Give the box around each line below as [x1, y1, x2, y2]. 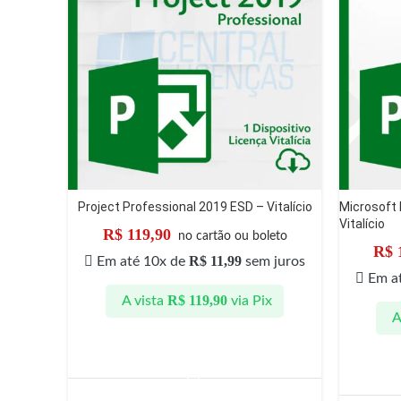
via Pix [230, 294, 272, 309]
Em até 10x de [97, 253, 189, 269]
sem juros [242, 253, 305, 269]
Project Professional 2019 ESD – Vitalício [77, 199, 312, 214]
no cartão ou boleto [177, 229, 287, 243]
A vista [121, 294, 164, 309]
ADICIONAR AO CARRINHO [120, 353, 269, 365]
